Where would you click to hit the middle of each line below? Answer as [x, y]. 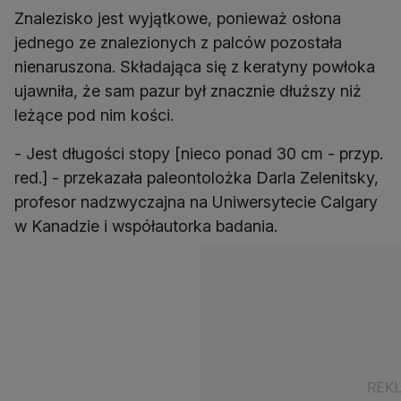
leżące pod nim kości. [94, 115]
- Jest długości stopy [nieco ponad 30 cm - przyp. [199, 154]
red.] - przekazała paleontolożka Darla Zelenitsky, [196, 178]
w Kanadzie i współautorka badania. [146, 226]
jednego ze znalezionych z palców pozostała [178, 43]
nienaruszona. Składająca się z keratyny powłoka [195, 67]
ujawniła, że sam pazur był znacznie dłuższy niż [188, 91]
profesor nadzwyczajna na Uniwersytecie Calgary [196, 202]
